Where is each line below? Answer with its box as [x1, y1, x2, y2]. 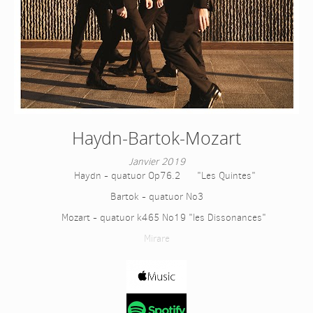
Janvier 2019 [128, 154, 185, 168]
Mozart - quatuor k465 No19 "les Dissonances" [47, 210, 266, 224]
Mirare [143, 231, 170, 245]
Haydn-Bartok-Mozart [72, 126, 241, 150]
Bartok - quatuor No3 [110, 189, 203, 203]
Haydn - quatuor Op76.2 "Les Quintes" [57, 168, 256, 182]
